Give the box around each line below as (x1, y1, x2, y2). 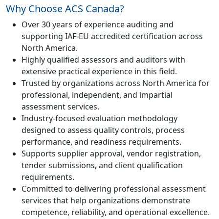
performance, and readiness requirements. (22, 136, 181, 147)
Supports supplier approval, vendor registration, (22, 148, 201, 159)
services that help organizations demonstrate (22, 195, 190, 206)
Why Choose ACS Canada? (6, 2, 124, 15)
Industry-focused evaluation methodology (22, 113, 177, 124)
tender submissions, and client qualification (22, 160, 183, 171)
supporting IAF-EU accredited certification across (22, 31, 203, 42)
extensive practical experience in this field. (22, 66, 177, 77)
